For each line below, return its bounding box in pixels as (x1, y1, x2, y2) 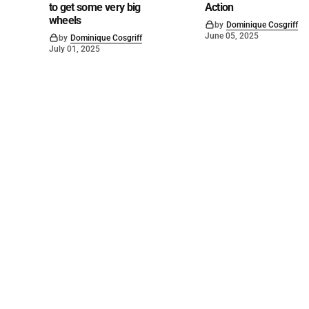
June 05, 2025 (204, 30, 259, 41)
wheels (48, 13, 81, 27)
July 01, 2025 (48, 43, 100, 54)
